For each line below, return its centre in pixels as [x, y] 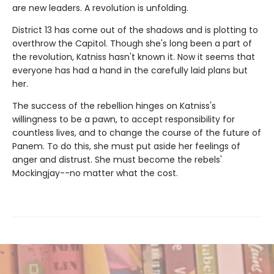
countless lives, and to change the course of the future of [137, 132]
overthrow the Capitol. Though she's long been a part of [132, 43]
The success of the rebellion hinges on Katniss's [114, 106]
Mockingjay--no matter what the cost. [95, 173]
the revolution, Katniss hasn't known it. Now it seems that [134, 57]
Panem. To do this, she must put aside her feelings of [126, 146]
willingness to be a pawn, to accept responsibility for [124, 119]
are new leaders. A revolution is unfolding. [100, 8]
